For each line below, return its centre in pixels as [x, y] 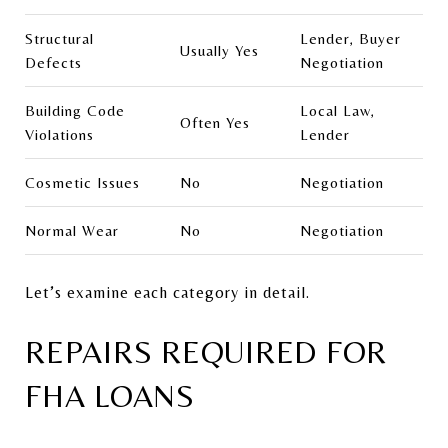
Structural [59, 38]
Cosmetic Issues [82, 182]
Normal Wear [72, 230]
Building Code [75, 110]
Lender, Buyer [350, 38]
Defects [53, 62]
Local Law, [337, 110]
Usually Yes [219, 50]
